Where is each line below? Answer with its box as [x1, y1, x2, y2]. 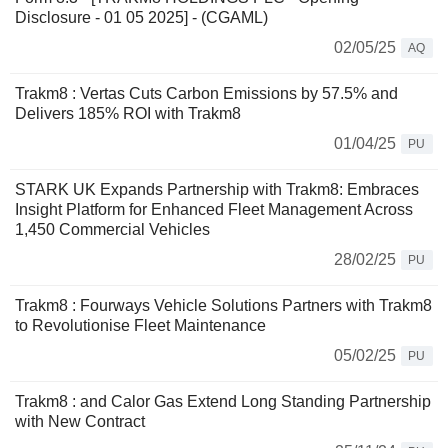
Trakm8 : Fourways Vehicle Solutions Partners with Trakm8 [15, 296, 432, 314]
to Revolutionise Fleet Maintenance [15, 316, 266, 334]
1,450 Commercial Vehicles [15, 220, 210, 238]
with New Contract [15, 412, 145, 430]
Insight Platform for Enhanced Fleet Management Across [15, 200, 413, 218]
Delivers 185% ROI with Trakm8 [15, 104, 241, 122]
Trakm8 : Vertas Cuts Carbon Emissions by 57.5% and [15, 84, 398, 102]
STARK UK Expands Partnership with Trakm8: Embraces [15, 180, 419, 198]
